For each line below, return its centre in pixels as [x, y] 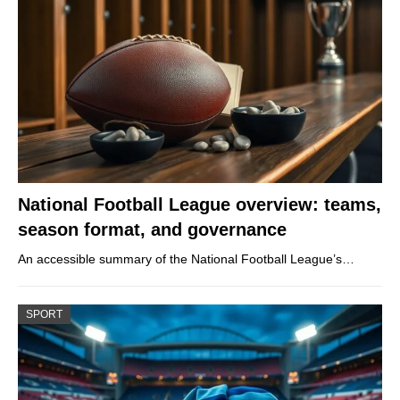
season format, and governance [152, 229]
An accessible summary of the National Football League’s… [186, 258]
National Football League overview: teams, [200, 204]
